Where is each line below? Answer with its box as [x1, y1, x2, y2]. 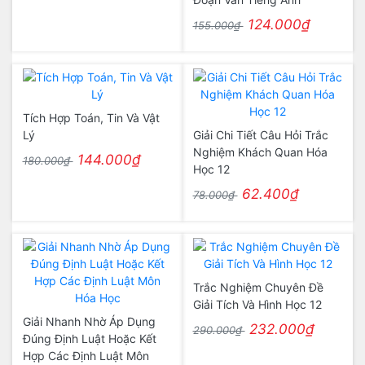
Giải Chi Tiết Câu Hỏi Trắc [192, 128, 328, 142]
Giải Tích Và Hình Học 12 [192, 297, 322, 311]
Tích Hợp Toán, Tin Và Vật [22, 111, 160, 125]
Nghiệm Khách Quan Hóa [192, 145, 328, 159]
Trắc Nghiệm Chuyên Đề [192, 280, 323, 294]
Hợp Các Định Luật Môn [22, 349, 149, 363]
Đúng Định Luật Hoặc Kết [22, 332, 156, 345]
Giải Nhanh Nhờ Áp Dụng [22, 314, 156, 328]
